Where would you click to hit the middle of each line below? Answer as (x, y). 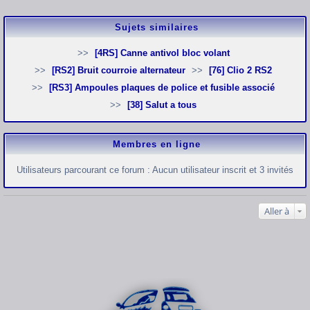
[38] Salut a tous (166, 105)
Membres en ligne (156, 145)
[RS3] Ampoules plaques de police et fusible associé (166, 88)
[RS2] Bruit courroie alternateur (123, 71)
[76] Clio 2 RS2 (244, 71)
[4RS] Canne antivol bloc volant (166, 53)
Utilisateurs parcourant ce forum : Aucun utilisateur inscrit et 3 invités (155, 170)
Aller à (277, 211)
